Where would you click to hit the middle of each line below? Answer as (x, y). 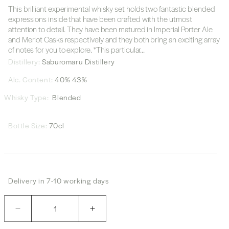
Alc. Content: (31, 79)
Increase (109, 213)
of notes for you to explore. (51, 49)
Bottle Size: (29, 125)
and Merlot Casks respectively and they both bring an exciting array (114, 39)
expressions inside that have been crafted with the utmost (100, 19)
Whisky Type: (27, 97)
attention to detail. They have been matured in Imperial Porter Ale (110, 29)
